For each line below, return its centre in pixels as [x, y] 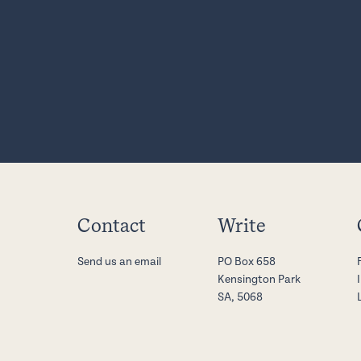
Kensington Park [259, 279]
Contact [112, 225]
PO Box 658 [247, 261]
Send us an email [119, 261]
